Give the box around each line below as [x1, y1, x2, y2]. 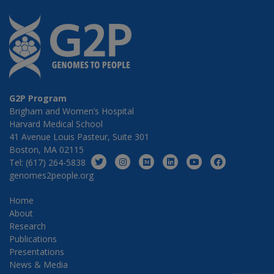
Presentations [9, 245, 64, 257]
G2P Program [9, 92, 67, 104]
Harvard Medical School [9, 117, 103, 130]
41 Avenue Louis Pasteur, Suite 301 [9, 130, 149, 143]
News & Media [9, 258, 68, 270]
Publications [9, 232, 57, 245]
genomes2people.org [9, 169, 94, 181]
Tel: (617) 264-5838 [9, 156, 86, 168]
